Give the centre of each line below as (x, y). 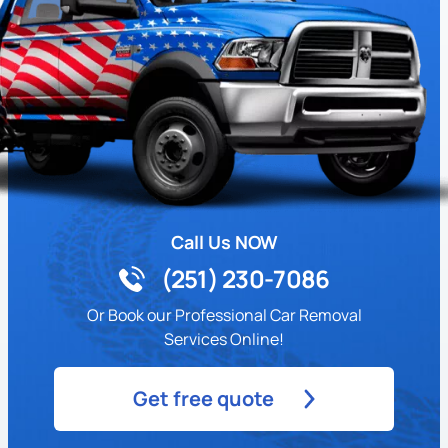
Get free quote (203, 398)
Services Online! (224, 338)
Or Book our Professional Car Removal (224, 314)
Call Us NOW (224, 241)
